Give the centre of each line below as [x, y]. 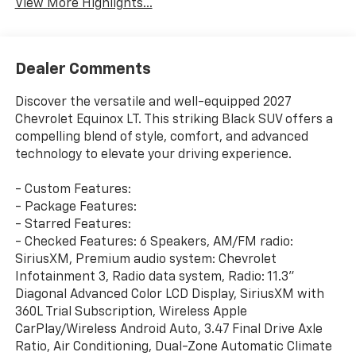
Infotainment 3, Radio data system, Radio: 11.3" [155, 277]
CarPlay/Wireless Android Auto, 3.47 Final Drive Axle [168, 329]
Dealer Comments [83, 69]
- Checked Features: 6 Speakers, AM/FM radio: [154, 242]
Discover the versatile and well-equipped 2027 [153, 102]
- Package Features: [75, 207]
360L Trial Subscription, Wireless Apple [131, 312]
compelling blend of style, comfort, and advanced [161, 137]
